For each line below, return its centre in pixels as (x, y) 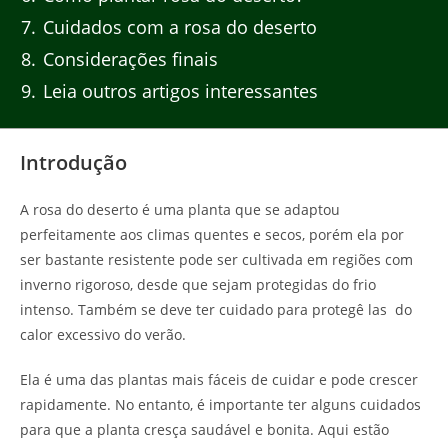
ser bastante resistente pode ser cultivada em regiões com (216, 259)
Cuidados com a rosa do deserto (177, 27)
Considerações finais (128, 59)
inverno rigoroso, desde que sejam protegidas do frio (198, 284)
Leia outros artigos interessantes (178, 91)
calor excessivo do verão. (103, 334)
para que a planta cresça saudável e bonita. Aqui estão (204, 429)
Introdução (73, 162)
